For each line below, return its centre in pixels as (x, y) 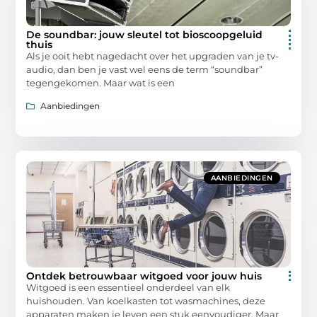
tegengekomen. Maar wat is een (101, 82)
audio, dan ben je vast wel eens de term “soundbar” (145, 69)
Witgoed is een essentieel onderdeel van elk (128, 288)
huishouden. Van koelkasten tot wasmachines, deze (146, 301)
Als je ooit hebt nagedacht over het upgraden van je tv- (153, 56)
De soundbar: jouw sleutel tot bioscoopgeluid (145, 34)
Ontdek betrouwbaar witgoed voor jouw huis (144, 276)
